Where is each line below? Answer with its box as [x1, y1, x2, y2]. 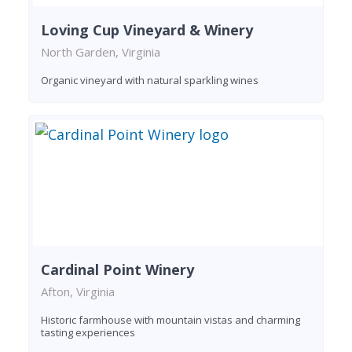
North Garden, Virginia [41, 44, 160, 60]
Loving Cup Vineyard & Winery [41, 20, 253, 40]
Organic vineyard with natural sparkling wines [41, 73, 258, 88]
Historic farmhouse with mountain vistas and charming [41, 312, 300, 327]
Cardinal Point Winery [41, 259, 194, 279]
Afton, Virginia [41, 283, 115, 299]
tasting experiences [41, 324, 135, 339]
